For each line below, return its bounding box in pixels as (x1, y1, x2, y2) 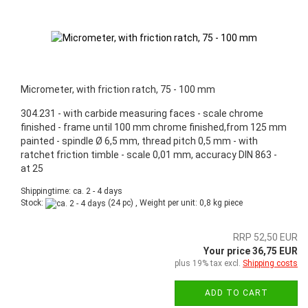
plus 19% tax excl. (175, 258, 243, 268)
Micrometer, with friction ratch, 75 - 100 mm (21, 84, 215, 96)
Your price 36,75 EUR (203, 245, 298, 256)
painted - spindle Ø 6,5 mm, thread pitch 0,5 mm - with (21, 135, 258, 147)
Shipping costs (243, 258, 298, 268)
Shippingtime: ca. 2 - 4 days (21, 186, 122, 197)
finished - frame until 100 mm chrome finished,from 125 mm (21, 122, 287, 133)
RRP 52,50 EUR (233, 231, 298, 243)
